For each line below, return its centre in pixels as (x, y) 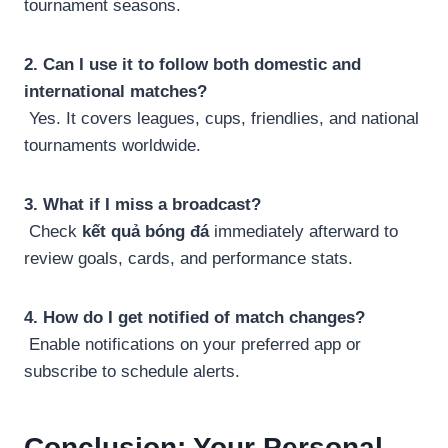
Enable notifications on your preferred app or (192, 344)
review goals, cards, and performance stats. (188, 258)
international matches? (115, 91)
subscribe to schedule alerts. (132, 371)
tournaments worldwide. (112, 145)
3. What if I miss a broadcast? (142, 204)
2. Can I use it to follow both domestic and (192, 64)
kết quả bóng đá (145, 231)
